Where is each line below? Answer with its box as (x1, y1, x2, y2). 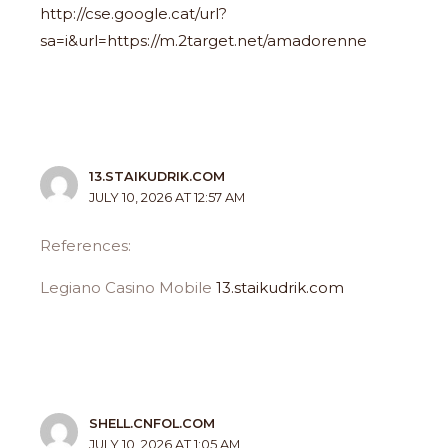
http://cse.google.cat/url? (40, 3, 228, 23)
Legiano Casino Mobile (40, 277, 217, 297)
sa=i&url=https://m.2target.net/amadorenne (40, 30, 368, 50)
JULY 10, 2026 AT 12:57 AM (89, 190, 246, 206)
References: (40, 235, 132, 255)
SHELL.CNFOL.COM (89, 416, 216, 432)
